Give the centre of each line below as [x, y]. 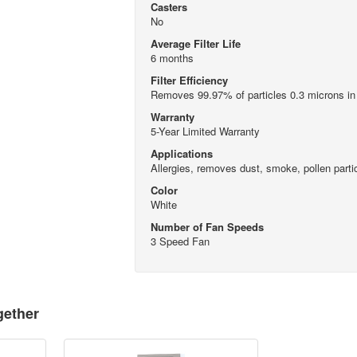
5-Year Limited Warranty [205, 131]
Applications [181, 153]
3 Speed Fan [180, 241]
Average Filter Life [195, 43]
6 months [172, 57]
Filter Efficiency [189, 80]
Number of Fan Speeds [207, 226]
